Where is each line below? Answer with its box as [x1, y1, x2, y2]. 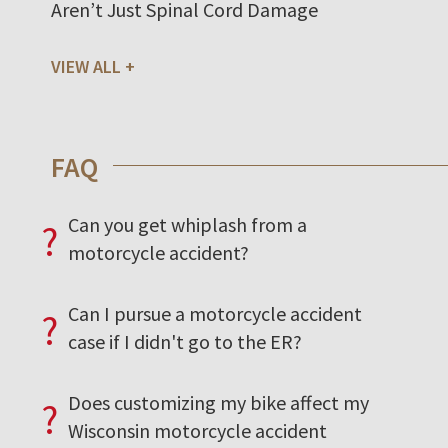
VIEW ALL [51, 54, 121, 78]
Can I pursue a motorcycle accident [68, 300, 362, 326]
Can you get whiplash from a [68, 211, 307, 237]
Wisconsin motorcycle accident [68, 417, 327, 443]
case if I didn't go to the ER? [68, 328, 302, 354]
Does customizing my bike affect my [68, 389, 369, 415]
